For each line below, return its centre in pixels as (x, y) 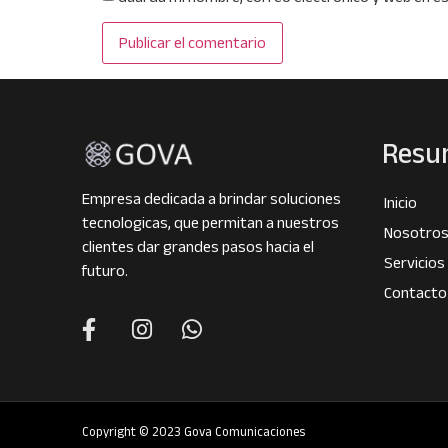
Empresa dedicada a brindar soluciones (211, 199)
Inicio (400, 202)
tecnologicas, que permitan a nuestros (210, 223)
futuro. (105, 271)
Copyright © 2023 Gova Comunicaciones (193, 431)
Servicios (414, 262)
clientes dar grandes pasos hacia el (198, 247)
